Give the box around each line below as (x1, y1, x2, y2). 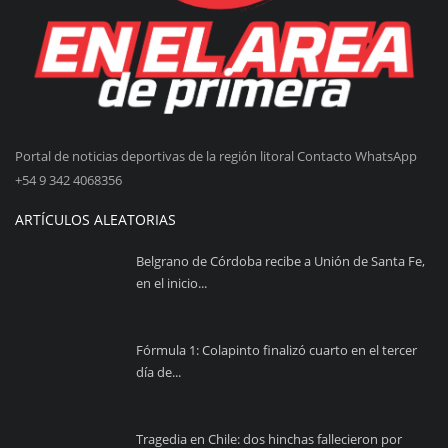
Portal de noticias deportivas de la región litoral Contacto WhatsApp (15, 146, 417, 165)
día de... (136, 362, 181, 381)
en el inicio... (136, 273, 207, 292)
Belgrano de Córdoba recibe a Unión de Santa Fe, (136, 251, 425, 270)
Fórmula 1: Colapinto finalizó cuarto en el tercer (136, 340, 417, 359)
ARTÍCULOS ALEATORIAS (15, 209, 176, 229)
